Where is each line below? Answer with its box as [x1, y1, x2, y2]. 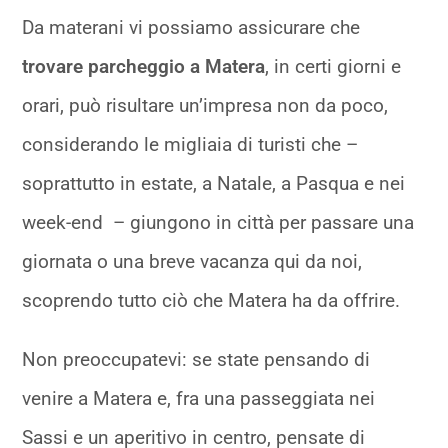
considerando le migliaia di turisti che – [22, 133, 359, 157]
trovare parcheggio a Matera [22, 55, 266, 79]
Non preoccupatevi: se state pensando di [22, 348, 371, 372]
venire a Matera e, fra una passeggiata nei [22, 387, 376, 411]
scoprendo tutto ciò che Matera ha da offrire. [22, 289, 401, 313]
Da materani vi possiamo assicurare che [22, 16, 361, 40]
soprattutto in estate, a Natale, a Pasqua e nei [22, 172, 406, 196]
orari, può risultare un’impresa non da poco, [22, 94, 389, 118]
